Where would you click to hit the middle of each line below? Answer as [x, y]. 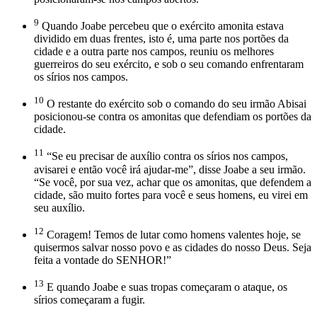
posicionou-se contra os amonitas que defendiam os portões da [173, 117]
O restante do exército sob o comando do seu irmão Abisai [175, 104]
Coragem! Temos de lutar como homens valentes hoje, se [172, 234]
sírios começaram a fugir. [90, 300]
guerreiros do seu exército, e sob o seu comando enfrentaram [169, 64]
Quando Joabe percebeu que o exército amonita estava [161, 25]
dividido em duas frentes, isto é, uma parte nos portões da [161, 38]
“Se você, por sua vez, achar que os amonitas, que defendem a [173, 182]
